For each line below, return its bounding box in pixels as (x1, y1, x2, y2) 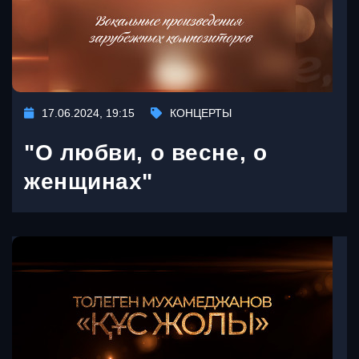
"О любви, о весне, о (24, 139, 268, 165)
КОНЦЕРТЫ (170, 106, 232, 119)
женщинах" (24, 168, 154, 194)
